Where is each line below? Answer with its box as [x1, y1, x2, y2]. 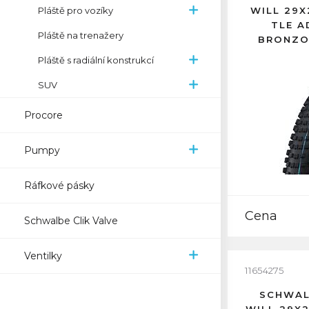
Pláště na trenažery [38, 30, 123, 41]
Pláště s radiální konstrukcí [38, 54, 154, 66]
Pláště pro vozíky [38, 5, 113, 16]
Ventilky [24, 250, 62, 262]
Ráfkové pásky [24, 179, 94, 192]
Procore [24, 109, 63, 121]
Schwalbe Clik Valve [24, 215, 118, 227]
